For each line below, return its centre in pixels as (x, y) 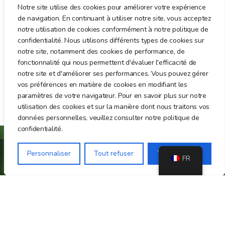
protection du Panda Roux (113, 195)
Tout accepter (179, 153)
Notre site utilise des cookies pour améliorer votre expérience (112, 7)
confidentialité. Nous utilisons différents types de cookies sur (111, 40)
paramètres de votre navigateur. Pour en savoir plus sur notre (112, 96)
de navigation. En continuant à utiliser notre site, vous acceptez (114, 18)
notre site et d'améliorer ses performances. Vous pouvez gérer (113, 74)
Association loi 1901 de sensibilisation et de (113, 181)
